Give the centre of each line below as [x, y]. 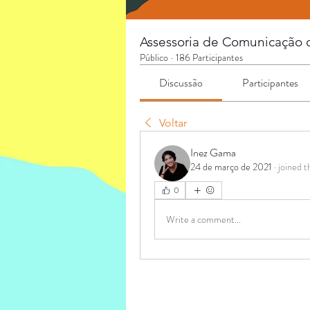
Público [154, 57]
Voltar [173, 123]
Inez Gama [213, 153]
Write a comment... [203, 219]
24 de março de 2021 [231, 167]
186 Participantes [209, 57]
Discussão [181, 83]
